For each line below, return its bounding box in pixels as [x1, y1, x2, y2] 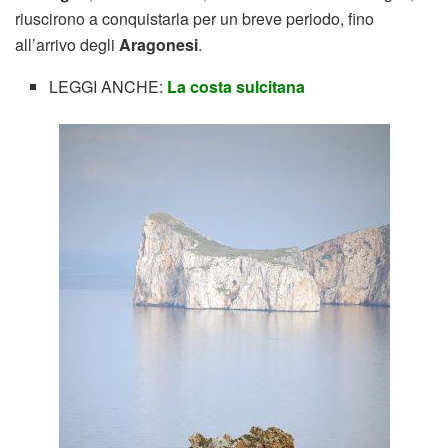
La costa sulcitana [167, 74, 310, 98]
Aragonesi [119, 32, 198, 56]
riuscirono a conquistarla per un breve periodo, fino [15, 6, 374, 30]
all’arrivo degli [15, 32, 119, 56]
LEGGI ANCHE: [49, 74, 168, 98]
